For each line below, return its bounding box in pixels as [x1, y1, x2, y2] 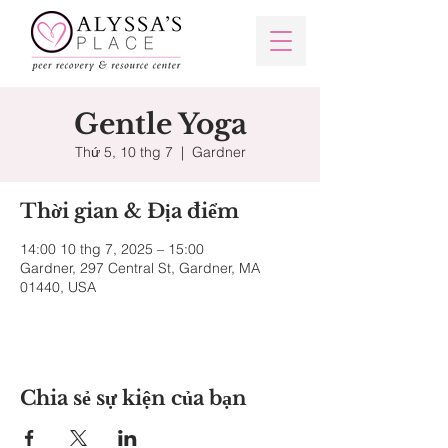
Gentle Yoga [73, 107, 247, 142]
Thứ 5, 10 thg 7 [74, 143, 173, 161]
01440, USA [20, 278, 96, 296]
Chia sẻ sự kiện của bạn [20, 386, 247, 410]
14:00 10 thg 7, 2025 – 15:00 [20, 240, 204, 258]
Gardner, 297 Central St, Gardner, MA [20, 259, 260, 277]
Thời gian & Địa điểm [20, 199, 239, 223]
